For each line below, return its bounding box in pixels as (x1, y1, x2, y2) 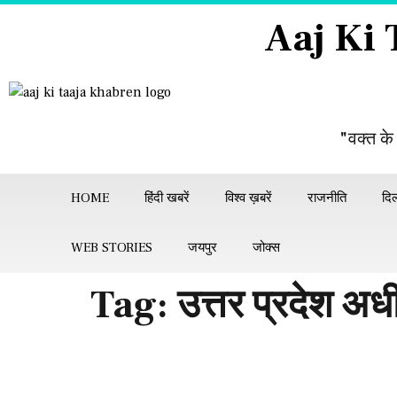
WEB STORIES (71, 239, 152, 256)
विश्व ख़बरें (225, 190, 272, 206)
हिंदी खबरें (144, 190, 190, 206)
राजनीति (307, 190, 346, 206)
